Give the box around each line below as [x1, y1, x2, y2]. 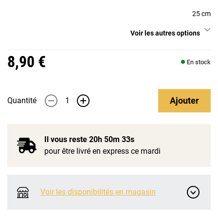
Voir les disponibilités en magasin [40, 187, 156, 197]
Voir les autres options [130, 29, 200, 37]
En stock [187, 58, 211, 66]
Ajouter [170, 95, 199, 106]
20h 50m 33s [89, 135, 134, 144]
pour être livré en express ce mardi [44, 146, 161, 156]
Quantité [7, 96, 36, 105]
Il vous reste [44, 135, 89, 144]
